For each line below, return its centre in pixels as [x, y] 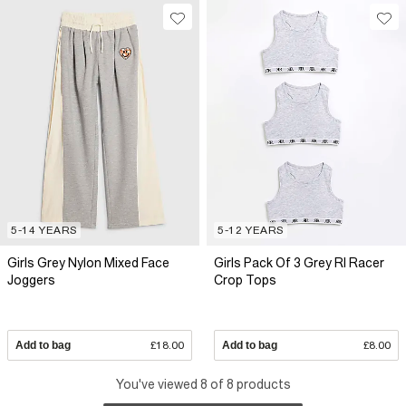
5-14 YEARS [44, 230]
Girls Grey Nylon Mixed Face [88, 262]
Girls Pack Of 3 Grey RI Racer [299, 262]
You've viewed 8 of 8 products [203, 384]
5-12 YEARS [251, 230]
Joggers [31, 280]
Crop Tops [245, 280]
